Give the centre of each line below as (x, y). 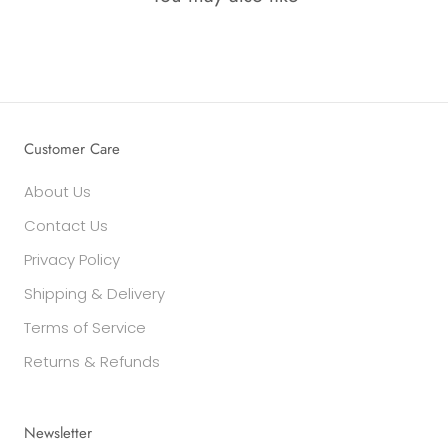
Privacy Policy (72, 259)
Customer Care (72, 148)
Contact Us (66, 225)
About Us (57, 191)
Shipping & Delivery (94, 293)
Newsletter (58, 432)
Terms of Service (85, 327)
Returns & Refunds (92, 361)
